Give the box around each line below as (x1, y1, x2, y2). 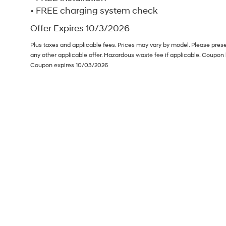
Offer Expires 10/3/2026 (30, 23, 130, 34)
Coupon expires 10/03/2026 (30, 62, 108, 69)
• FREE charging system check (30, 5, 157, 17)
